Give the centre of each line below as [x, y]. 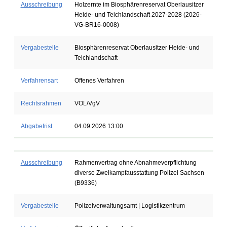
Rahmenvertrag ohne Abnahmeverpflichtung [135, 163]
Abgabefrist [36, 126]
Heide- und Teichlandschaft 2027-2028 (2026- [138, 15]
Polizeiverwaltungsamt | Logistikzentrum [129, 206]
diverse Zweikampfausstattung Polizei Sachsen [139, 173]
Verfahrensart [39, 81]
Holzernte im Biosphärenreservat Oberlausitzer [139, 5]
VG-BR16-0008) [97, 25]
